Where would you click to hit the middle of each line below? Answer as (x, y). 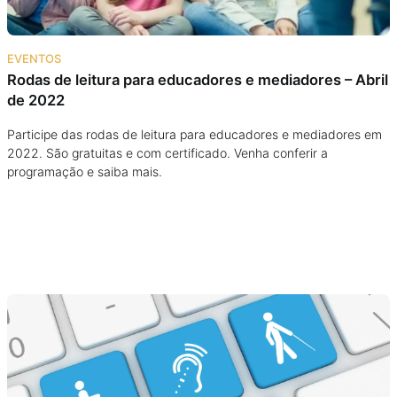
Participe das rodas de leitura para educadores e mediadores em (195, 134)
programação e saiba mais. (85, 171)
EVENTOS (34, 58)
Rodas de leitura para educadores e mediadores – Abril (198, 79)
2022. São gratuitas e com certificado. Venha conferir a (167, 152)
